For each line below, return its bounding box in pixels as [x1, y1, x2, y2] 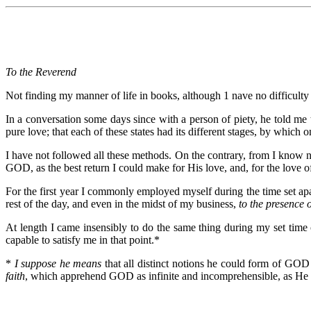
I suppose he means [11, 257, 102, 269]
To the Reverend [6, 65, 76, 78]
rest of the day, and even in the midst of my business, [6, 197, 239, 210]
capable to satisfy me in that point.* [6, 233, 160, 246]
